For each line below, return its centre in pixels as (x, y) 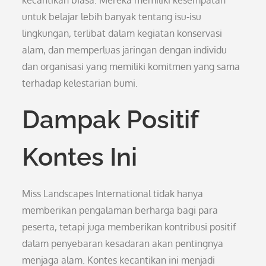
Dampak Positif (110, 120)
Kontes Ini (80, 157)
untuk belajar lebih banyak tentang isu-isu (112, 17)
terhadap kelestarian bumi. (80, 83)
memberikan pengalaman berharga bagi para (120, 210)
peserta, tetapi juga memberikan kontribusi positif (129, 227)
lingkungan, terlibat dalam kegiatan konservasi (122, 33)
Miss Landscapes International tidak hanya (113, 194)
